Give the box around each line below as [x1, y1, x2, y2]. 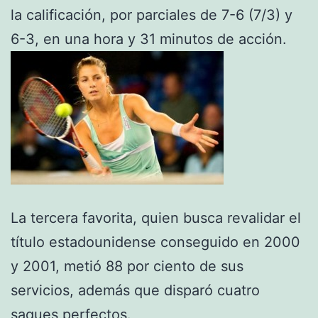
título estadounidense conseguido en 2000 [11, 233, 300, 251]
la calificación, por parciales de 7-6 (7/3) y [11, 6, 292, 23]
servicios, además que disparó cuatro [11, 281, 260, 299]
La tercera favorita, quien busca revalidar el [11, 209, 301, 226]
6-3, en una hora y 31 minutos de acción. [11, 30, 287, 48]
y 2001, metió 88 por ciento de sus [11, 257, 243, 275]
